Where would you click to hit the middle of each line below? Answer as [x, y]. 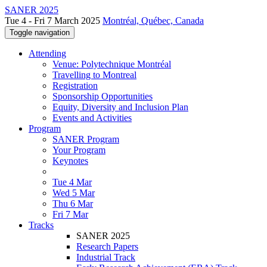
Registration [75, 86]
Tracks [41, 225]
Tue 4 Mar [72, 182]
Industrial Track [106, 257]
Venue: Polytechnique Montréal [112, 64]
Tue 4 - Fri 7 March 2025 [54, 21]
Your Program [79, 150]
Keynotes [70, 161]
